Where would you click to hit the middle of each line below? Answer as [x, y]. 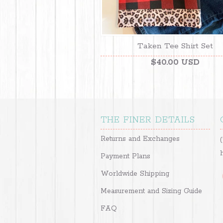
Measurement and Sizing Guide [151, 191]
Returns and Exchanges [140, 139]
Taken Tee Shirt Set [175, 46]
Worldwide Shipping [135, 173]
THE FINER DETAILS [148, 120]
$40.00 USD [175, 62]
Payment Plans [125, 156]
